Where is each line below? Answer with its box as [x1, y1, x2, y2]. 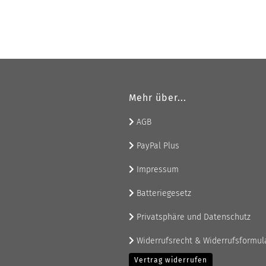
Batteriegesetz [134, 188, 191, 198]
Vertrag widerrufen [134, 256, 207, 264]
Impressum [134, 164, 179, 175]
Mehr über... [129, 92, 186, 103]
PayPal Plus [134, 141, 179, 151]
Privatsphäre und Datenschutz [134, 212, 251, 222]
